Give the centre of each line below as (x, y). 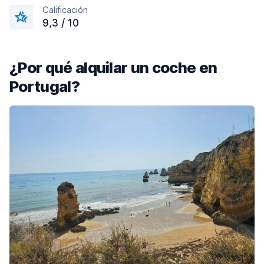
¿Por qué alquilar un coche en (113, 67)
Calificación (65, 10)
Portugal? (44, 86)
